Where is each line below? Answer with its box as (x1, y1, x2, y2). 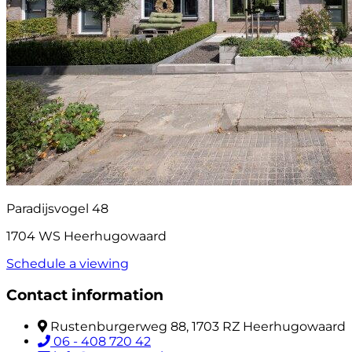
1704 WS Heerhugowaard (6, 229, 167, 244)
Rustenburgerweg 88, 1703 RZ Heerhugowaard (50, 318, 346, 334)
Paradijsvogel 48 (6, 201, 108, 217)
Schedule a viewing (6, 256, 129, 272)
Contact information (6, 286, 163, 305)
